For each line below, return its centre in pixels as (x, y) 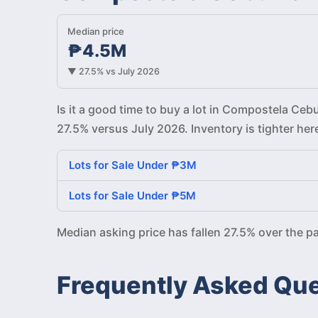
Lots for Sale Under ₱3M (133, 165)
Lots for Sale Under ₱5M (132, 195)
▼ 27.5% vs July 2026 (114, 71)
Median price (96, 31)
